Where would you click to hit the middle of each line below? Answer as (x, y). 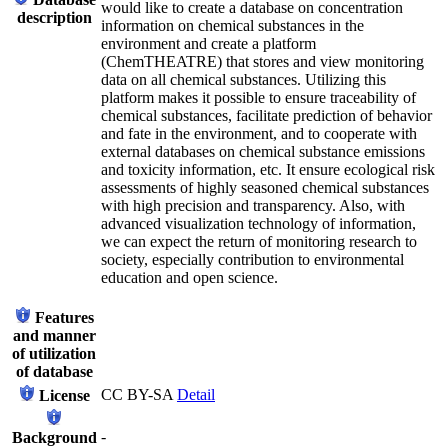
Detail (196, 394)
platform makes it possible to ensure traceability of (258, 97)
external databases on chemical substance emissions (263, 151)
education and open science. (189, 277)
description (54, 17)
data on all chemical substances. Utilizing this (243, 79)
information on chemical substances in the (232, 25)
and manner (54, 335)
